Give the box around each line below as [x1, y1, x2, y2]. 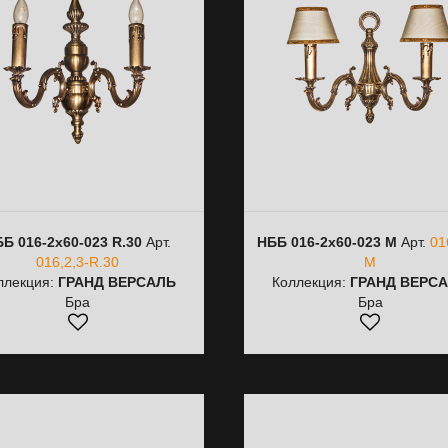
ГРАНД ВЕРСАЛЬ [57, 274, 176, 290]
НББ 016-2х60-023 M [257, 234, 398, 250]
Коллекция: [272, 274, 351, 290]
